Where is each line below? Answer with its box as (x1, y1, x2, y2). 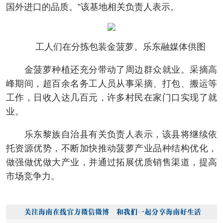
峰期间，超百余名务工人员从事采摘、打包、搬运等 (6, 79, 217, 89)
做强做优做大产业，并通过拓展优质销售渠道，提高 (6, 157, 217, 168)
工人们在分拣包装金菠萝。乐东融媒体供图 (17, 42, 206, 52)
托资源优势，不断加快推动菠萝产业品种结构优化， (6, 143, 217, 154)
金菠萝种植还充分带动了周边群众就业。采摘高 (6, 65, 217, 75)
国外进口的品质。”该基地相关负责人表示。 (6, 2, 179, 12)
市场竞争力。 (6, 171, 60, 182)
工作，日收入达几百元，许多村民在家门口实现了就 (6, 93, 217, 103)
